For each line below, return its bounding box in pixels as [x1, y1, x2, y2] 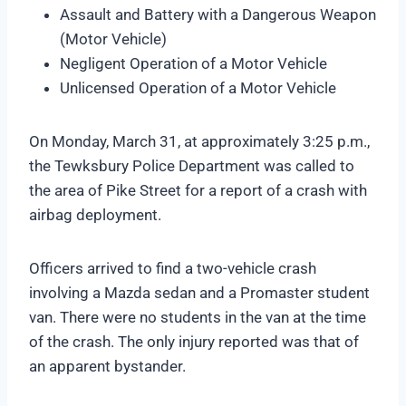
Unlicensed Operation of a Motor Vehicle [60, 78, 336, 97]
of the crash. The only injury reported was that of [29, 332, 359, 351]
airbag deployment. [29, 205, 161, 224]
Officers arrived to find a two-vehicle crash [29, 258, 316, 277]
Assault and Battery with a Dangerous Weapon [60, 5, 376, 24]
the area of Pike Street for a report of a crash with [29, 180, 367, 199]
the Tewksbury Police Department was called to [29, 156, 354, 175]
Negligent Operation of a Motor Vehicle [60, 53, 327, 72]
